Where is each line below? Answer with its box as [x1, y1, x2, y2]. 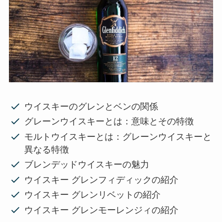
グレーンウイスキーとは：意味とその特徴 [24, 116, 194, 127]
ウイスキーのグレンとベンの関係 [24, 101, 159, 111]
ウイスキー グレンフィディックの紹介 [24, 174, 179, 185]
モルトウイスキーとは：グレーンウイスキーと [24, 131, 212, 142]
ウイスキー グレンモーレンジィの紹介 [24, 205, 179, 215]
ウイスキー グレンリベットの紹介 [24, 190, 161, 200]
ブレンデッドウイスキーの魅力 [24, 160, 150, 170]
